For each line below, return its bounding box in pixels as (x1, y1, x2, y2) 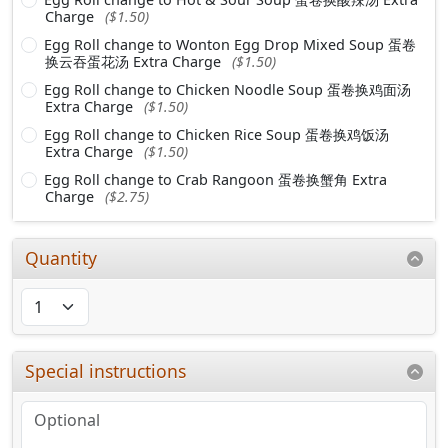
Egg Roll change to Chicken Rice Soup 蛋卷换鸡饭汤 (44, 125, 389, 145)
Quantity (25, 246, 98, 271)
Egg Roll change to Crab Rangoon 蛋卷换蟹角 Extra (44, 170, 387, 190)
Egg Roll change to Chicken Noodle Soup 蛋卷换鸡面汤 (44, 80, 411, 100)
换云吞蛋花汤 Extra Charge (45, 52, 225, 72)
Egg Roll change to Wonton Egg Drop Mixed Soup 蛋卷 (44, 35, 416, 55)
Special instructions (25, 358, 187, 383)
